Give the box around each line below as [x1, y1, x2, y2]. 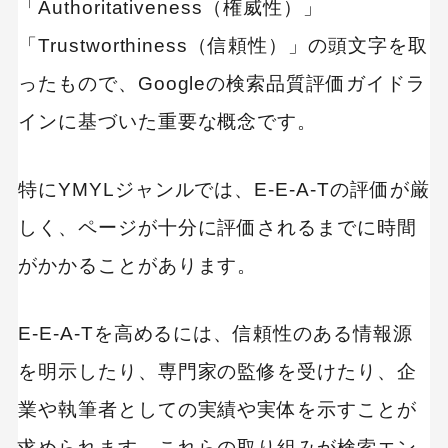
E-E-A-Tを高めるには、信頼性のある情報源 [17, 323, 413, 345]
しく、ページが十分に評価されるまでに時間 [17, 217, 418, 239]
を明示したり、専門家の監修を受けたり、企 [17, 361, 418, 383]
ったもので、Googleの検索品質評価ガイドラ [17, 73, 426, 95]
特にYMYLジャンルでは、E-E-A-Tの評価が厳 [17, 179, 430, 201]
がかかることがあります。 [17, 255, 258, 277]
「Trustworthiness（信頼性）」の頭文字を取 [17, 35, 428, 57]
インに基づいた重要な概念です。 [17, 111, 318, 133]
